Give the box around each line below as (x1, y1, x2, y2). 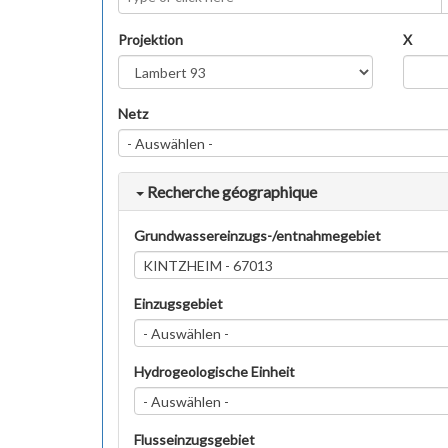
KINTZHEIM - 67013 (143, 257, 273, 274)
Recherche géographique (147, 182, 317, 201)
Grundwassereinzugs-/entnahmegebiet (134, 227, 381, 244)
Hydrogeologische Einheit (134, 363, 295, 380)
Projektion (118, 31, 183, 48)
